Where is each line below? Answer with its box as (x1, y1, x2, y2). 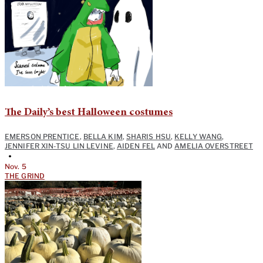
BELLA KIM (83, 132, 123, 141)
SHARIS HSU (126, 132, 171, 141)
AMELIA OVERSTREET (174, 141, 254, 151)
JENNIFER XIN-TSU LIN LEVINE (5, 141, 113, 151)
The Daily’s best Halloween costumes (5, 107, 173, 119)
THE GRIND (5, 171, 45, 181)
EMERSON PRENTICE (5, 132, 80, 141)
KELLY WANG (174, 132, 222, 141)
